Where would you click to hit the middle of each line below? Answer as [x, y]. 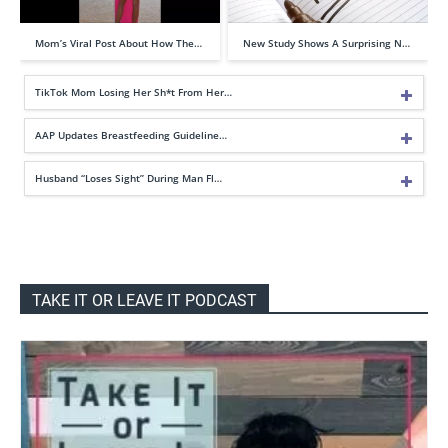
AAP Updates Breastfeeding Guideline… [131, 135]
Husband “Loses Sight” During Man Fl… [128, 178]
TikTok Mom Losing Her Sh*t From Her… [133, 92]
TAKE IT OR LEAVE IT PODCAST [144, 301]
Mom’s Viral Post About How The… [118, 43]
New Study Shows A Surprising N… [326, 43]
